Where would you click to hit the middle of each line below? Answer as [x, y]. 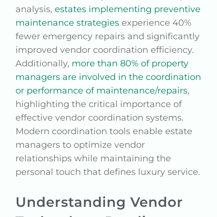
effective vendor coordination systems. [100, 118]
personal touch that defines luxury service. [108, 172]
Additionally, [44, 63]
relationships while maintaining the [93, 158]
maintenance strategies [68, 23]
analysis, [35, 9]
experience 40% [155, 23]
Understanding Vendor [100, 202]
